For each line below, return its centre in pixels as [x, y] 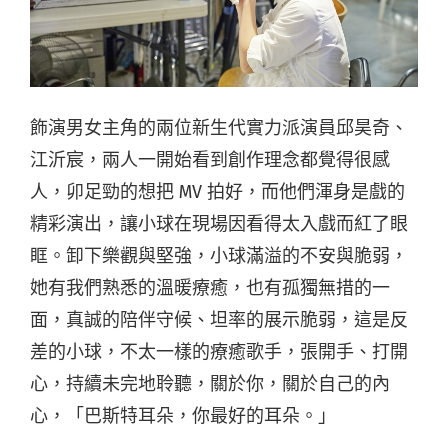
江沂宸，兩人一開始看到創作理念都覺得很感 [210, 160]
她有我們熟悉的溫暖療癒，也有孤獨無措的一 [210, 288]
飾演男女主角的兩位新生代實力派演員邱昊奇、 [219, 128]
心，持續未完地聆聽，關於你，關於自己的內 [210, 384]
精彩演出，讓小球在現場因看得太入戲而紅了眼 [219, 224]
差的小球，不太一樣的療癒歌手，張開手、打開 [219, 352]
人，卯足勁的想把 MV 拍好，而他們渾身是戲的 [217, 192]
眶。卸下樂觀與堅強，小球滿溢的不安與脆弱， [219, 256]
